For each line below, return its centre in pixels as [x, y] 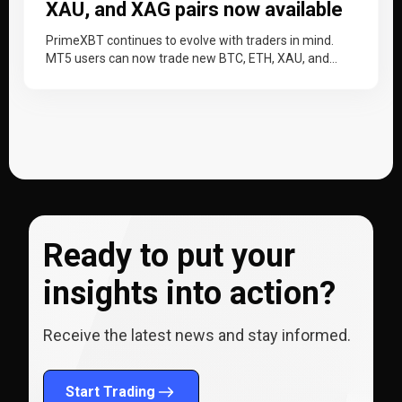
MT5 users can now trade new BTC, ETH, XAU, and [188, 58]
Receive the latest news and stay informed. [197, 335]
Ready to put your [169, 255]
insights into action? [189, 293]
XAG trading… [84, 76]
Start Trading [110, 391]
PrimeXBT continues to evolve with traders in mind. [190, 40]
